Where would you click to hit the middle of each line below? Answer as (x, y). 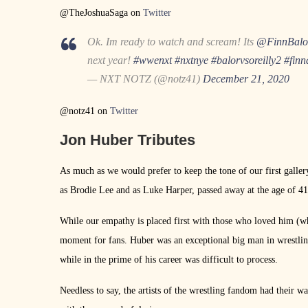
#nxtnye (191, 60)
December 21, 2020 (246, 78)
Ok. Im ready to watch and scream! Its (172, 41)
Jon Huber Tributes (128, 140)
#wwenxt (153, 60)
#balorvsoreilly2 (246, 60)
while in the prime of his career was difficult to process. (169, 259)
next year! (110, 60)
